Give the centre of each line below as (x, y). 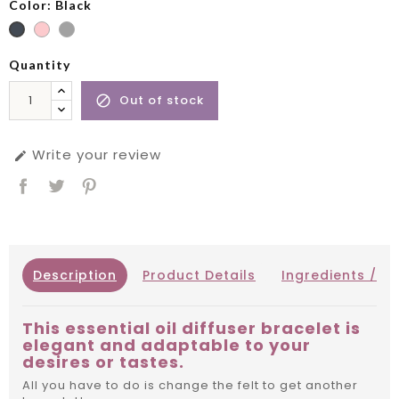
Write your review (94, 155)
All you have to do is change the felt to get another (190, 386)
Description (75, 276)
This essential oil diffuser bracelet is (191, 329)
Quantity (40, 65)
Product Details (199, 276)
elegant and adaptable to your (167, 346)
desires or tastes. (103, 362)
